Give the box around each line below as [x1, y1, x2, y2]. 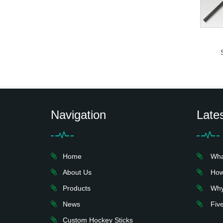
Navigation [51, 108, 106, 121]
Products [61, 184, 91, 192]
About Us [61, 168, 92, 176]
